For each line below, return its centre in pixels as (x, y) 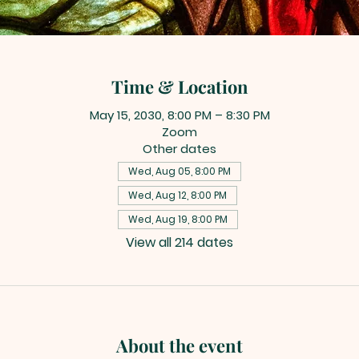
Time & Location (179, 86)
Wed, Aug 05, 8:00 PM (179, 171)
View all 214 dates (179, 242)
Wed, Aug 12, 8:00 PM (177, 195)
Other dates (179, 148)
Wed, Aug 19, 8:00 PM (178, 219)
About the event (179, 345)
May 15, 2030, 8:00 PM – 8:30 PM (179, 115)
